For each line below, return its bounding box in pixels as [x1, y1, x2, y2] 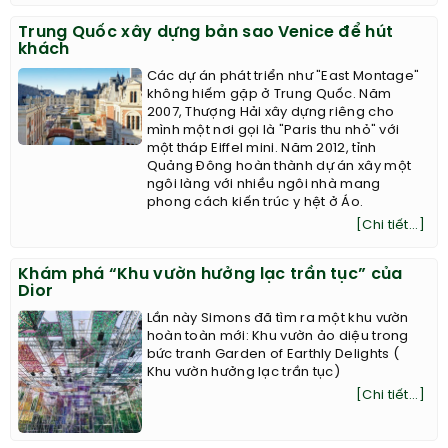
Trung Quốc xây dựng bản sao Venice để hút [18, 24, 394, 42]
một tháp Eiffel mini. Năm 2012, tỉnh [146, 142, 377, 156]
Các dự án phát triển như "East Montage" [146, 70, 420, 84]
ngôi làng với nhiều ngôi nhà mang [146, 178, 381, 192]
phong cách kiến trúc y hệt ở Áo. [146, 196, 364, 210]
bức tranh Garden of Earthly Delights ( [146, 348, 400, 362]
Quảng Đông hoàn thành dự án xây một [146, 160, 412, 174]
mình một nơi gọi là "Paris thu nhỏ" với [146, 124, 400, 138]
